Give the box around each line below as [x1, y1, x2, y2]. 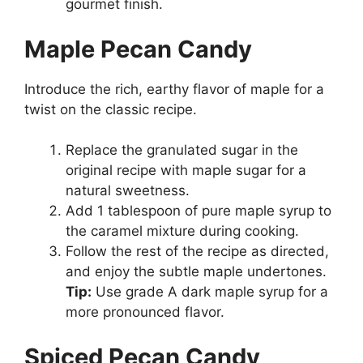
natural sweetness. [66, 182, 190, 199]
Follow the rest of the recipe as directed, [66, 243, 329, 260]
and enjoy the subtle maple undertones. [66, 263, 327, 280]
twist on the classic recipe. [24, 100, 197, 117]
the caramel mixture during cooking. [66, 223, 299, 240]
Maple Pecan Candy [24, 34, 252, 63]
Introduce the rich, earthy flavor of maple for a [24, 80, 324, 97]
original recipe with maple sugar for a [66, 162, 306, 179]
